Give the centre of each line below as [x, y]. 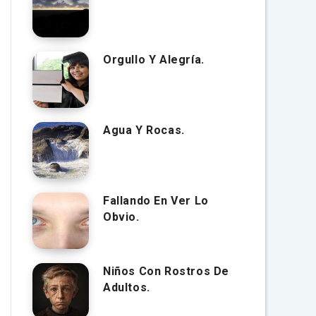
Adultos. [127, 287]
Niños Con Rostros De [166, 271]
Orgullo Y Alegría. [154, 60]
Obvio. [121, 217]
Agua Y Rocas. [144, 130]
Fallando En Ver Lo [156, 201]
